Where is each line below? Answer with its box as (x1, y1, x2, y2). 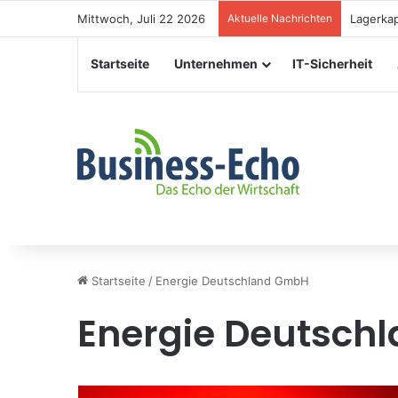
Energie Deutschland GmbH (155, 274, 309, 288)
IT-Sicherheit (292, 56, 372, 71)
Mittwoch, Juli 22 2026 (77, 12, 205, 26)
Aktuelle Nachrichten (227, 12, 332, 25)
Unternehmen (174, 56, 258, 71)
